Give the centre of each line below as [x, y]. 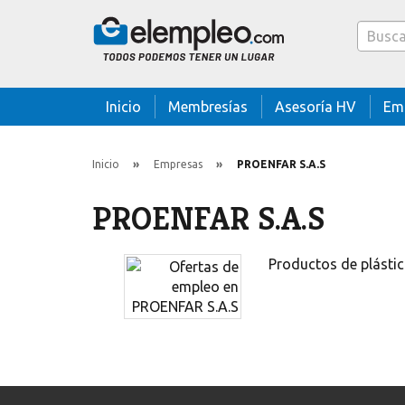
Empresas [178, 164]
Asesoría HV [316, 107]
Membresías [208, 107]
